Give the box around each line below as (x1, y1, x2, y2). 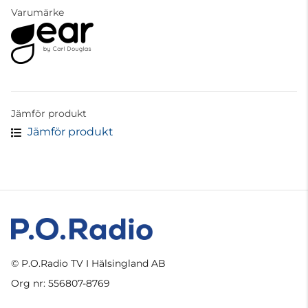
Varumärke (11, 6, 64, 19)
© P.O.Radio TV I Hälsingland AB (11, 257, 166, 270)
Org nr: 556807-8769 (11, 277, 110, 290)
